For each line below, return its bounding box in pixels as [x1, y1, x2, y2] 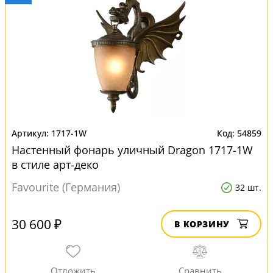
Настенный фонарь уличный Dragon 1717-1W [12, 143, 253, 157]
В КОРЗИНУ [174, 218, 230, 230]
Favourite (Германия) [12, 180, 120, 194]
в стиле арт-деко [12, 157, 99, 172]
